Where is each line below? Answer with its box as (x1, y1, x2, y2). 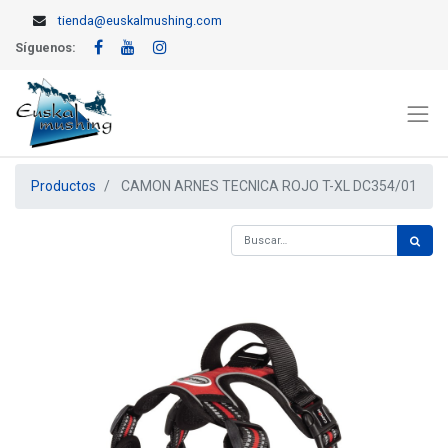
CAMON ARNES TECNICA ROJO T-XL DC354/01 (121, 178, 417, 195)
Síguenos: (15, 39, 76, 55)
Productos (31, 178, 96, 195)
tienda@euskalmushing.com (58, 13, 223, 28)
